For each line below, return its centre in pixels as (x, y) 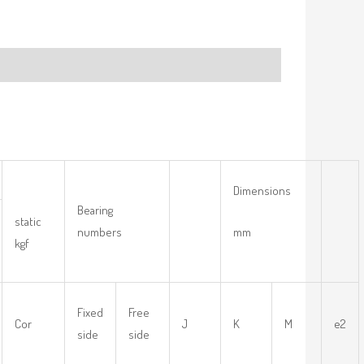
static (28, 222)
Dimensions (262, 191)
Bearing (95, 210)
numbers (100, 232)
